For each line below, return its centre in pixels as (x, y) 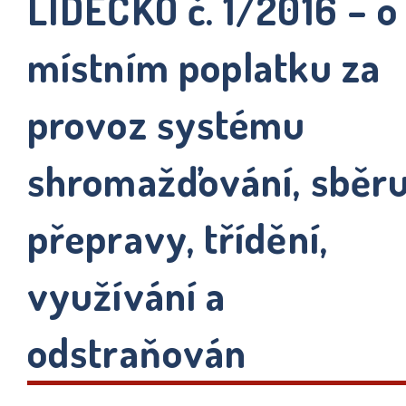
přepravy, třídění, (178, 238)
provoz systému (167, 124)
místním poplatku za (204, 67)
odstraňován (137, 352)
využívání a (127, 295)
